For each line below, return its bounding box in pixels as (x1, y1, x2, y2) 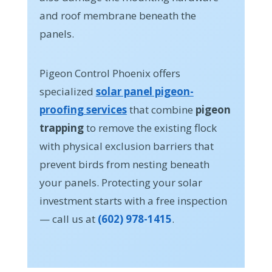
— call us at (39, 212, 98, 226)
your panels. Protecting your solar (39, 175, 202, 190)
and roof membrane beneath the (39, 8, 196, 23)
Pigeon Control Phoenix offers (39, 66, 180, 81)
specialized (39, 84, 96, 99)
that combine (126, 103, 195, 117)
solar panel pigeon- (95, 84, 194, 99)
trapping (39, 121, 84, 135)
